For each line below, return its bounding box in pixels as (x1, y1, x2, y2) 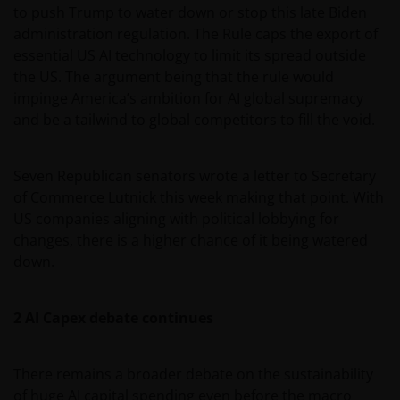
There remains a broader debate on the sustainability (13, 364, 373, 385)
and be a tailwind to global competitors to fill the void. (13, 110, 375, 130)
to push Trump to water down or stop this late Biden (13, 3, 367, 23)
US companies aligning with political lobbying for (13, 209, 339, 229)
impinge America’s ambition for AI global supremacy (13, 88, 363, 109)
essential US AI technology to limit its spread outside (13, 46, 366, 66)
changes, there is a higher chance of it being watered (13, 230, 368, 251)
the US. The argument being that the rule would (13, 67, 334, 87)
